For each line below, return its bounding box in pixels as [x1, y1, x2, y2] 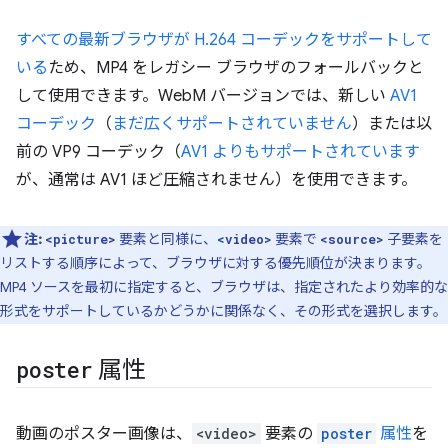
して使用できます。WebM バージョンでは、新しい [16, 86, 390, 106]
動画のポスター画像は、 [16, 424, 192, 444]
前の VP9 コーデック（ [16, 142, 181, 162]
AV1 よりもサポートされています [181, 142, 420, 162]
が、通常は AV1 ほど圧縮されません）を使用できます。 [16, 170, 417, 190]
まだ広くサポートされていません [112, 114, 352, 134]
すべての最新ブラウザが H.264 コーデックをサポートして [16, 30, 432, 50]
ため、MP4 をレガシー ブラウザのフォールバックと [48, 58, 424, 78]
